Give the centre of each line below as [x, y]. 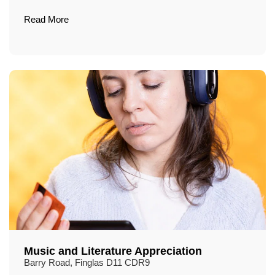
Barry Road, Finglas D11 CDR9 [87, 263]
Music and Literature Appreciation [113, 251]
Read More [46, 20]
